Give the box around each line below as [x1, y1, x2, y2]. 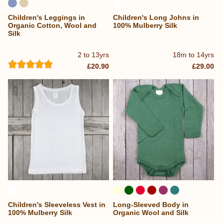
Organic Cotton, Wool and [8, 21, 97, 29]
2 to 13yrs [78, 51, 110, 59]
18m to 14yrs [173, 51, 215, 59]
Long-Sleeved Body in [113, 201, 189, 209]
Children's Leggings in [8, 13, 85, 21]
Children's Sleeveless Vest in [8, 201, 106, 209]
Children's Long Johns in [113, 13, 200, 21]
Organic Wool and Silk [113, 209, 189, 217]
